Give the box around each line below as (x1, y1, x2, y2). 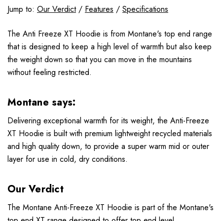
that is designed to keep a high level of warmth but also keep (7, 40, 212, 52)
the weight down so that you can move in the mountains (7, 53, 192, 65)
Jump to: (7, 3, 37, 15)
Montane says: (7, 95, 79, 110)
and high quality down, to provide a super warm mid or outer (7, 140, 209, 152)
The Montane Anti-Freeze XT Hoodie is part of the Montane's (7, 201, 214, 213)
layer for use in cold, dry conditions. (7, 153, 128, 165)
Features (85, 3, 113, 15)
